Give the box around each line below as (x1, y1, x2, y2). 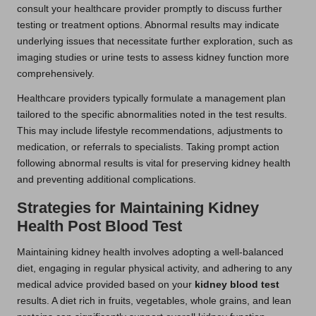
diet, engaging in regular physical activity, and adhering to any (17, 262, 292, 274)
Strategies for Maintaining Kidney (17, 198, 259, 217)
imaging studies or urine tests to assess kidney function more (17, 51, 289, 63)
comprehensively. (17, 68, 95, 79)
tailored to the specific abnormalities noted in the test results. (17, 109, 287, 120)
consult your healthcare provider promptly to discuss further (17, 3, 282, 14)
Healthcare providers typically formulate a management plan (17, 92, 286, 104)
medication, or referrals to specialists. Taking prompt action (17, 141, 279, 152)
